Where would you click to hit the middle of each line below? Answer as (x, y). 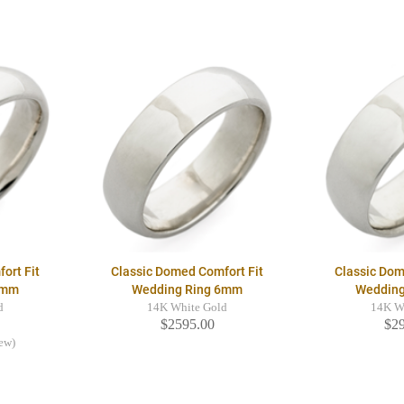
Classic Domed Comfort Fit (188, 272)
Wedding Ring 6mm (188, 290)
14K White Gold (188, 308)
